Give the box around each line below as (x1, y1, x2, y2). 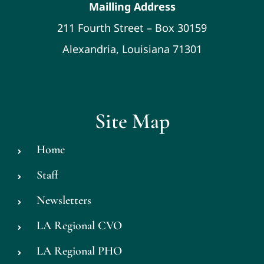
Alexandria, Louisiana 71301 (62, 41, 202, 56)
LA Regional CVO (36, 218, 122, 233)
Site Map (94, 108, 170, 134)
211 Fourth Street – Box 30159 (57, 20, 207, 35)
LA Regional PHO (36, 243, 122, 258)
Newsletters (36, 193, 91, 207)
